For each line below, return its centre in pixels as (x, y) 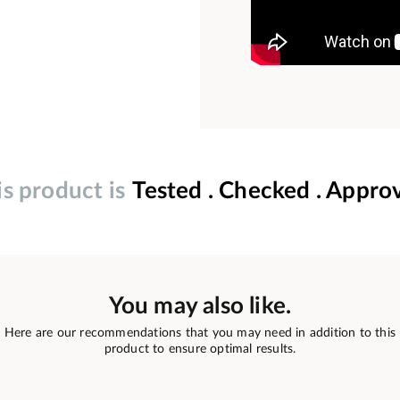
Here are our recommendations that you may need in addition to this (200, 333)
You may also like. (200, 306)
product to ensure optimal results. (200, 349)
